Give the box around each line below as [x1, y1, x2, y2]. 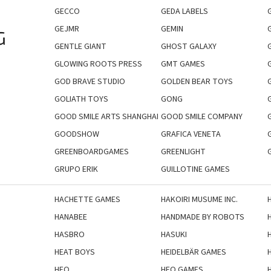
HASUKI [160, 228, 187, 241]
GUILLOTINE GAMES [160, 163, 230, 175]
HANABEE [54, 211, 87, 223]
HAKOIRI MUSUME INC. [160, 193, 238, 206]
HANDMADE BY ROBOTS [160, 211, 244, 223]
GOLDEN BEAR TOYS [160, 75, 233, 88]
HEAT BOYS [54, 246, 95, 258]
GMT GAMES [160, 57, 205, 70]
